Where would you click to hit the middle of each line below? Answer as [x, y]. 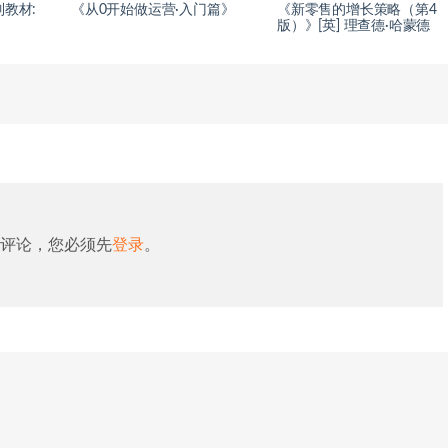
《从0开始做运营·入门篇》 [153, 10]
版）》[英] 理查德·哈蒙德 [354, 26]
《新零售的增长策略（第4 [357, 10]
